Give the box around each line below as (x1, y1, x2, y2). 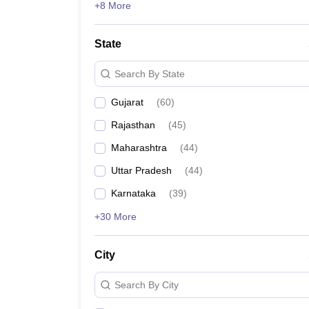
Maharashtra (111, 142, 167, 153)
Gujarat (111, 97, 143, 108)
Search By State (114, 68, 185, 79)
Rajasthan (111, 119, 155, 130)
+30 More (94, 211, 137, 222)
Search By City (114, 279, 179, 290)
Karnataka (111, 188, 156, 199)
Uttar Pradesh (111, 165, 172, 176)
